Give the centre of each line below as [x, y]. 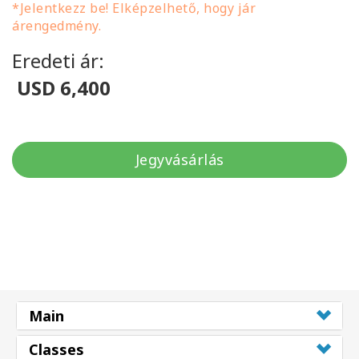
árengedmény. [56, 26]
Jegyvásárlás [179, 160]
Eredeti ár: [58, 61]
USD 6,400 [61, 88]
